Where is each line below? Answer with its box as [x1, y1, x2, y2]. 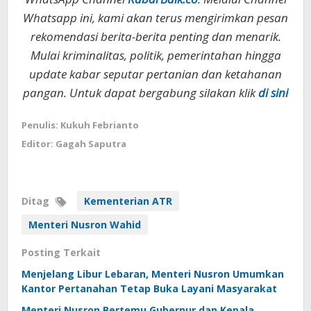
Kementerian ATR [84, 194, 172, 208]
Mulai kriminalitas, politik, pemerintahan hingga [30, 47, 281, 64]
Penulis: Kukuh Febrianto [22, 119, 139, 132]
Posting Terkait [22, 246, 101, 260]
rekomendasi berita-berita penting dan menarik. [30, 28, 281, 45]
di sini [258, 85, 288, 101]
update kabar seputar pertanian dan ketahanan [29, 66, 282, 83]
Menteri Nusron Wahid [28, 218, 141, 232]
